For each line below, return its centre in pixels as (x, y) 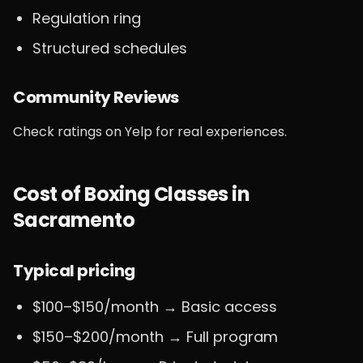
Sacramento (74, 220)
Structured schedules (110, 48)
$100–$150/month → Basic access (155, 307)
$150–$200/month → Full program (155, 337)
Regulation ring (87, 18)
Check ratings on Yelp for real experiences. (150, 132)
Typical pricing (74, 271)
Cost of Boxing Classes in (131, 194)
